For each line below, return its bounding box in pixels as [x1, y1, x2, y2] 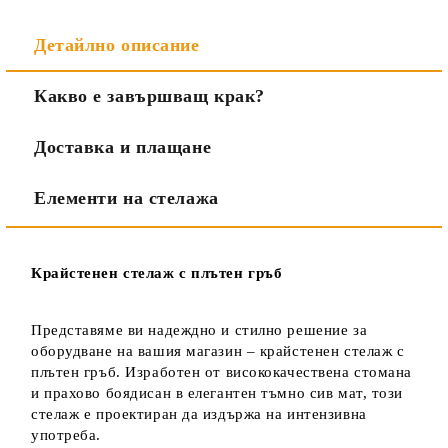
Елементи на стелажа [34, 188, 219, 209]
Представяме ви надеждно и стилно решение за [31, 322, 368, 339]
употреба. [31, 427, 102, 444]
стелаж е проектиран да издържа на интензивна [31, 406, 367, 423]
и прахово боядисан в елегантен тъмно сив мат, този [31, 385, 403, 402]
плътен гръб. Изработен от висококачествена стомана [31, 364, 412, 381]
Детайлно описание [34, 35, 200, 56]
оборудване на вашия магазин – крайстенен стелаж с [31, 343, 405, 360]
